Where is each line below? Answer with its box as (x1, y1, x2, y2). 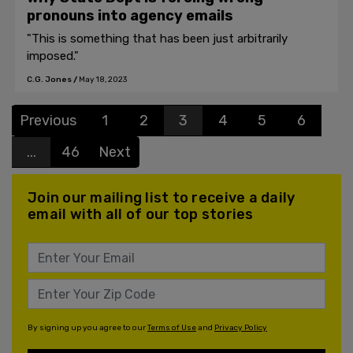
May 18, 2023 (79, 75, 127, 84)
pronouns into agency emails (27, 7, 233, 24)
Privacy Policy (214, 323, 267, 333)
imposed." (27, 49, 79, 63)
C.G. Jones (27, 75, 72, 84)
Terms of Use (147, 323, 196, 333)
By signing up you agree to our (28, 323, 147, 333)
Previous (20, 112, 76, 129)
